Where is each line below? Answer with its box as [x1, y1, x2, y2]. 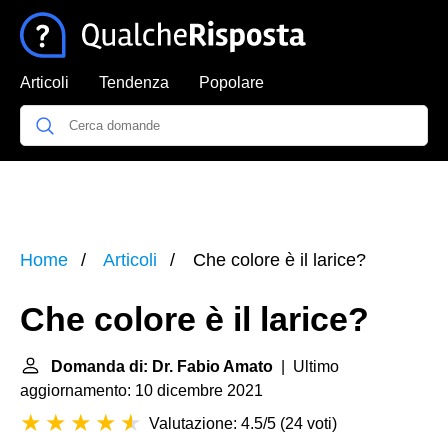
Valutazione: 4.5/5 [149, 415, 276, 432]
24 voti [285, 415, 332, 432]
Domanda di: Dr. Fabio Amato [51, 358, 273, 375]
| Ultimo [273, 358, 339, 375]
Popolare [199, 74, 264, 91]
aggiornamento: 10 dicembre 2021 [20, 382, 263, 399]
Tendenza [99, 74, 169, 91]
